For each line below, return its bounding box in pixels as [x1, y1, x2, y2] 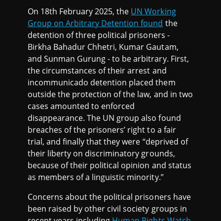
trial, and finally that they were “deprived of [28, 136, 188, 147]
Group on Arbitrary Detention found [28, 17, 163, 29]
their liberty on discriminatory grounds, [28, 147, 175, 159]
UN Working [131, 5, 176, 17]
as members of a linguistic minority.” [28, 171, 164, 183]
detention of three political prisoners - [28, 29, 170, 40]
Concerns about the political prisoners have [28, 191, 191, 202]
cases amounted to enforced [28, 100, 135, 111]
